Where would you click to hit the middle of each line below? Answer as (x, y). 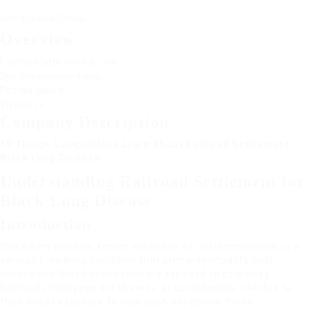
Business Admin (68, 77)
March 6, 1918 (90, 62)
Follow (72, 19)
